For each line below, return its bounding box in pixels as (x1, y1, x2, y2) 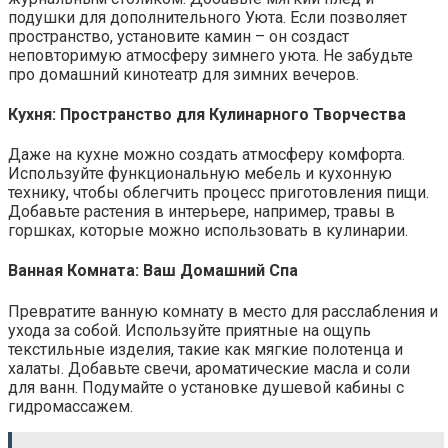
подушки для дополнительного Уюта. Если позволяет (8, 7, 407, 27)
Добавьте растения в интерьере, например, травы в (8, 202, 395, 222)
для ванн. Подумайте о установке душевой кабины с (8, 377, 404, 397)
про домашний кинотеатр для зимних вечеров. (8, 64, 359, 84)
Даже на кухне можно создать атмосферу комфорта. (8, 145, 405, 165)
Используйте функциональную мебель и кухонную (8, 164, 392, 184)
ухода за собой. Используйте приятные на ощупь (8, 320, 371, 340)
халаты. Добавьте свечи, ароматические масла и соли (8, 358, 410, 378)
